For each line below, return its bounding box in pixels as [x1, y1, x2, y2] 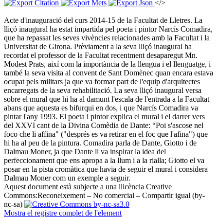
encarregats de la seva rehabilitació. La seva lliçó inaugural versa [4, 86, 201, 95]
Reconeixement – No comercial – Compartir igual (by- [37, 191, 205, 200]
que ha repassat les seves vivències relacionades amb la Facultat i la [4, 34, 210, 42]
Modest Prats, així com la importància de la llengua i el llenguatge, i [4, 60, 211, 69]
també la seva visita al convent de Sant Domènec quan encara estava [4, 69, 213, 77]
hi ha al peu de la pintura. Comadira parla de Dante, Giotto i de [4, 139, 197, 147]
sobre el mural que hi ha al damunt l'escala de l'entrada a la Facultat [4, 95, 209, 104]
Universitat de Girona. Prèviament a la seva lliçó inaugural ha [4, 42, 192, 51]
